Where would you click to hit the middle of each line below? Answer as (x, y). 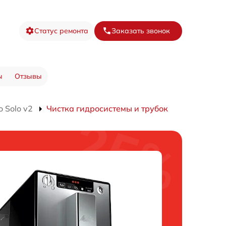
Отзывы (28, 76)
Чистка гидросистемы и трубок (107, 108)
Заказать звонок (141, 31)
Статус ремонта (61, 31)
